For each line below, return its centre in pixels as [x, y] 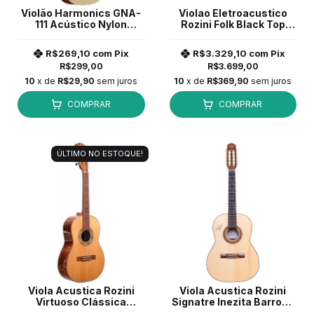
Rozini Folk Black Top [233, 24]
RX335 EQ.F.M [233, 35]
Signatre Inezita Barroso [233, 302]
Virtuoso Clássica [81, 302]
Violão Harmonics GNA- [81, 13]
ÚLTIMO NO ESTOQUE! [100, 153]
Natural [81, 35]
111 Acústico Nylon [81, 24]
